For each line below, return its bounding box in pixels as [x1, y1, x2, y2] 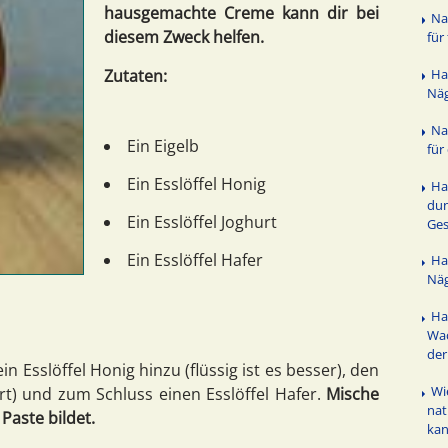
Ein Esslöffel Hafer [127, 248, 263, 271]
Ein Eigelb [127, 134, 199, 157]
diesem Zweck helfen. [104, 25, 264, 48]
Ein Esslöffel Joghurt [127, 210, 277, 233]
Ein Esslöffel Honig [127, 172, 266, 195]
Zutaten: [104, 64, 167, 87]
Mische [326, 382, 379, 405]
